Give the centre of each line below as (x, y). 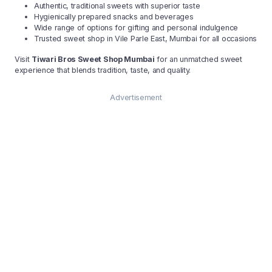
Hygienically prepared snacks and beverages (114, 17)
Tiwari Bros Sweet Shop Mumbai (93, 59)
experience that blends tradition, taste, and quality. (103, 70)
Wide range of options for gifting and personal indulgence (136, 28)
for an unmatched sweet (198, 59)
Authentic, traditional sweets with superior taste (117, 6)
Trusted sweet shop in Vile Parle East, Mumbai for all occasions (146, 39)
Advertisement (136, 98)
